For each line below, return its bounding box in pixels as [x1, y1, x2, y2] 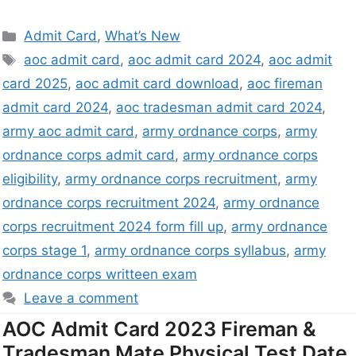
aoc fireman [247, 75, 323, 92]
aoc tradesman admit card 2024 [116, 99, 322, 116]
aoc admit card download [75, 75, 239, 92]
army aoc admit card [2, 123, 134, 140]
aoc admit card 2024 [128, 52, 261, 68]
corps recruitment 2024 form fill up [2, 219, 223, 235]
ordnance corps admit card [2, 147, 175, 164]
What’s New [105, 28, 181, 44]
